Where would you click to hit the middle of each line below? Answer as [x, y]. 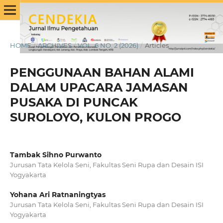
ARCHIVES [55, 45]
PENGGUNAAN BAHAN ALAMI [102, 72]
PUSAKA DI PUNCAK [74, 102]
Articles [157, 45]
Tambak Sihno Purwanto [56, 155]
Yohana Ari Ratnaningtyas [57, 195]
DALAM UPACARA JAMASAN [99, 87]
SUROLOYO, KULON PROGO [95, 117]
